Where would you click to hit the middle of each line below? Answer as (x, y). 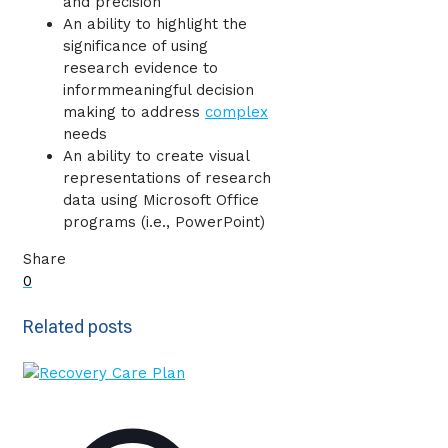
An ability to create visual (156, 156)
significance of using (135, 46)
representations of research (167, 178)
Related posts (77, 327)
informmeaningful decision (158, 90)
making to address (134, 112)
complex (236, 112)
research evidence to (140, 68)
